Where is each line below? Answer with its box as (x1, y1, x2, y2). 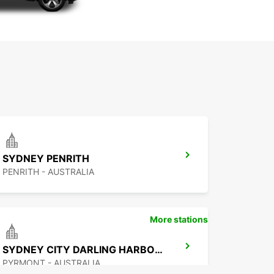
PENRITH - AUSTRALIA (2, 166, 94, 177)
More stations (150, 214, 208, 225)
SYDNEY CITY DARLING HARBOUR (155, 243, 163, 256)
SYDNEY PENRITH (2, 152, 89, 165)
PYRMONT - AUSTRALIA (2, 257, 100, 268)
